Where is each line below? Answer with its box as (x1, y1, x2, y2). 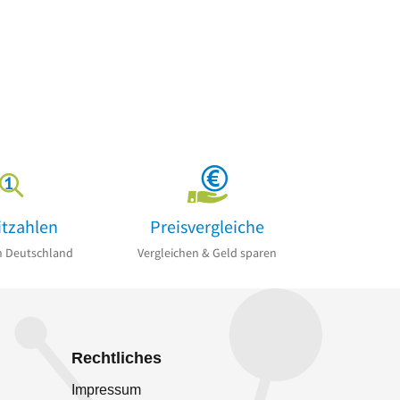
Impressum (71, 382, 141, 398)
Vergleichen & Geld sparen (137, 245, 277, 262)
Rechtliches (71, 349, 162, 368)
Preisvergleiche (150, 214, 264, 237)
